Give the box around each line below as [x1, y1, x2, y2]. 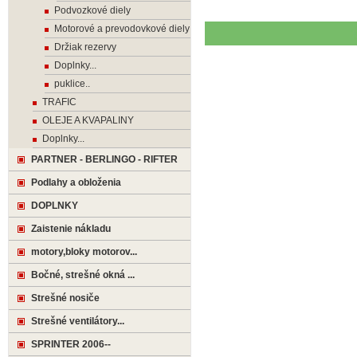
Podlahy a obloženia [31, 177, 121, 188]
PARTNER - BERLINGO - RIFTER [31, 154, 178, 165]
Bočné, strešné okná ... [31, 269, 135, 280]
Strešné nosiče [31, 292, 100, 304]
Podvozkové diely [54, 5, 131, 16]
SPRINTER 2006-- [31, 339, 111, 350]
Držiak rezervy [54, 41, 116, 53]
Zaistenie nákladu [31, 223, 111, 234]
